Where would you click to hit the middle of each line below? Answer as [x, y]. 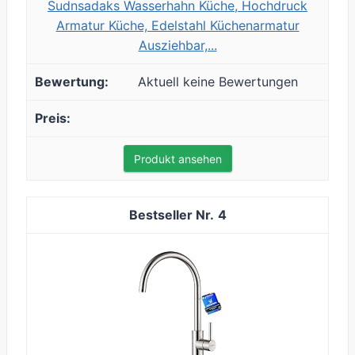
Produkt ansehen [177, 159]
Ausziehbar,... [177, 46]
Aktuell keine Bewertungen [218, 82]
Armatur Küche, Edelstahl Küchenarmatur [177, 26]
